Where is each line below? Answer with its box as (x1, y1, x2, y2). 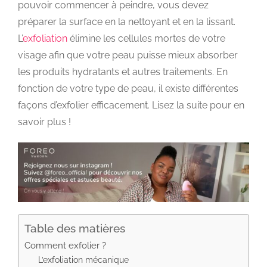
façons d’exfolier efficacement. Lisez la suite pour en (18, 100, 244, 111)
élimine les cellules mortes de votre (67, 33, 225, 45)
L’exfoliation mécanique (38, 254, 129, 265)
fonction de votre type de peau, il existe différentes (18, 83, 238, 95)
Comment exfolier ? (24, 240, 106, 252)
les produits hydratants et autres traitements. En (18, 66, 228, 78)
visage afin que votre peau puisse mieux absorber (18, 49, 238, 61)
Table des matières (24, 222, 125, 235)
